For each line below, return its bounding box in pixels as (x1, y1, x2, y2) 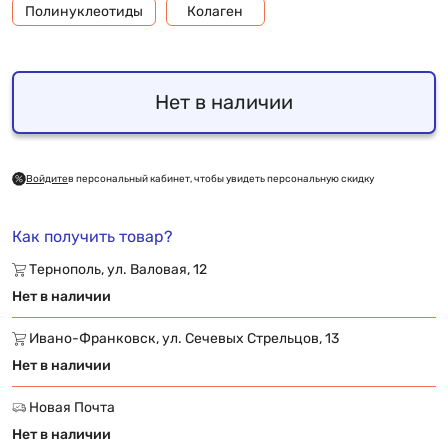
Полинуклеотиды (25, 2, 143, 20)
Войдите (26, 172, 68, 185)
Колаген (187, 2, 244, 20)
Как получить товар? (12, 226, 173, 246)
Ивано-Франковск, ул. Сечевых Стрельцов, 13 (26, 329, 339, 347)
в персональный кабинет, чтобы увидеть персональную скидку (68, 172, 374, 185)
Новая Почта (26, 398, 115, 416)
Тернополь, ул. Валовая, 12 (26, 260, 207, 278)
